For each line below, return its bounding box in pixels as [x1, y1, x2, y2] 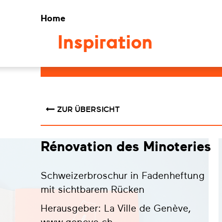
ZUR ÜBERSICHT [57, 105, 120, 114]
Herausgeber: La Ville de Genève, [41, 203, 191, 214]
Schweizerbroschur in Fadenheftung [41, 170, 205, 181]
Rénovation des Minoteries [41, 139, 211, 155]
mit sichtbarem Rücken [41, 184, 145, 195]
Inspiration [57, 34, 153, 54]
